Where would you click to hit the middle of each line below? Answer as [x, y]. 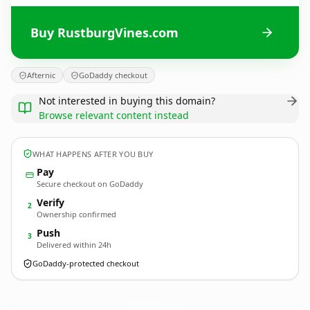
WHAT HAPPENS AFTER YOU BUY [93, 154]
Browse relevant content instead [114, 115]
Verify [51, 202]
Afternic [41, 75]
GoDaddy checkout [113, 75]
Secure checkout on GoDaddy [90, 184]
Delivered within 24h [74, 245]
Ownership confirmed [76, 214]
